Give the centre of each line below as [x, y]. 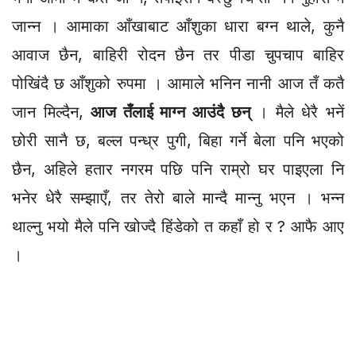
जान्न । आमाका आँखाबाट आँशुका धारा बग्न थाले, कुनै [178, 26]
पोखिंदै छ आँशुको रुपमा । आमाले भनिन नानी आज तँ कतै [178, 83]
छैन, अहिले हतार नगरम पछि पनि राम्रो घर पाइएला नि [178, 169]
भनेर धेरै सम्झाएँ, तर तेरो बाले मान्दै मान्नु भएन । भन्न [178, 197]
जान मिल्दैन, [52, 112]
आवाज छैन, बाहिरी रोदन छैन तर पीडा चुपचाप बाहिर [178, 54]
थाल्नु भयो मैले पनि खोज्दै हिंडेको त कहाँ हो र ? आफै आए [178, 226]
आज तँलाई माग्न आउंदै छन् [170, 112]
